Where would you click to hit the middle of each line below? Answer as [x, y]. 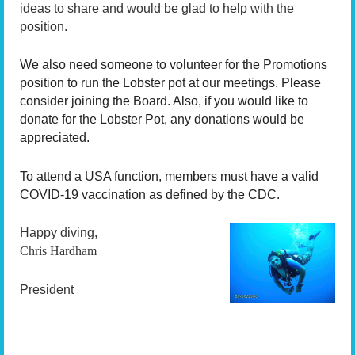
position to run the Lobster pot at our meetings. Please [170, 83]
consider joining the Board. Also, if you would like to [164, 101]
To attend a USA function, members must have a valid [169, 176]
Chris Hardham [58, 251]
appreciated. [55, 138]
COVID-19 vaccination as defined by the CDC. [150, 194]
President [47, 290]
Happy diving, [59, 233]
